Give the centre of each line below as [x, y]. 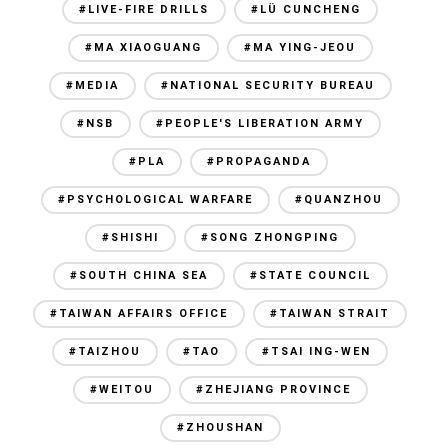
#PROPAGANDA [259, 162]
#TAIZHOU [105, 352]
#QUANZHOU [338, 200]
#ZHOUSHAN [220, 428]
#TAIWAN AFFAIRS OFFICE [139, 314]
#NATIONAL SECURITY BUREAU [267, 86]
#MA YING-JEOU [299, 48]
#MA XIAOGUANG [143, 48]
